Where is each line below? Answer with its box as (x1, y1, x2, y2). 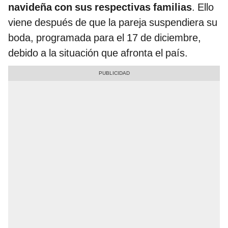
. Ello (192, 1, 214, 14)
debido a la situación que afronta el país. (8, 47, 188, 60)
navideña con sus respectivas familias (8, 1, 192, 14)
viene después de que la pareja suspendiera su (8, 16, 217, 29)
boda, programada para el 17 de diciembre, (8, 32, 201, 44)
